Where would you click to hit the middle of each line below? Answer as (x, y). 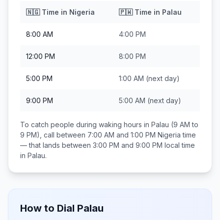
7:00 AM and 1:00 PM (122, 135)
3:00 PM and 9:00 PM (128, 145)
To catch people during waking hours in (86, 124)
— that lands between (56, 145)
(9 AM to (184, 124)
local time (179, 145)
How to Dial (49, 208)
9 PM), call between (54, 135)
